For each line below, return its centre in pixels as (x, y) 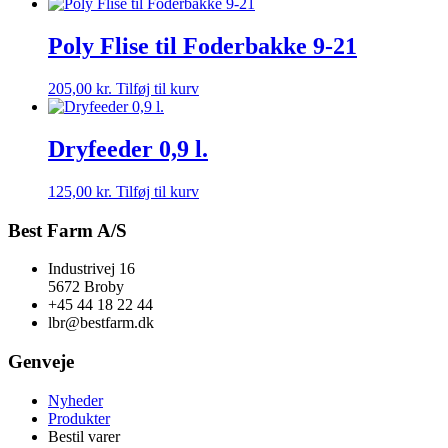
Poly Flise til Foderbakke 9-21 (202, 46)
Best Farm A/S (67, 230)
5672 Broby (86, 287)
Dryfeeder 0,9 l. (128, 149)
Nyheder (75, 400)
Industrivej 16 (91, 269)
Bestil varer (84, 436)
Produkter (79, 418)
